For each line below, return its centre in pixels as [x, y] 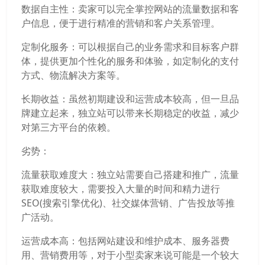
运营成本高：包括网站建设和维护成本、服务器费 [125, 241]
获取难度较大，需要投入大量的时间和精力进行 [121, 189]
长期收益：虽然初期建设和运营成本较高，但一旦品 [130, 99]
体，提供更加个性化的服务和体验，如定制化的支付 [130, 61]
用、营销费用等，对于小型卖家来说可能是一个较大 [130, 255]
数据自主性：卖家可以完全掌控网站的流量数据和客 [130, 9]
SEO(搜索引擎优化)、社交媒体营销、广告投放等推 [128, 203]
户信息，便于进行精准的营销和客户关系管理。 [121, 23]
